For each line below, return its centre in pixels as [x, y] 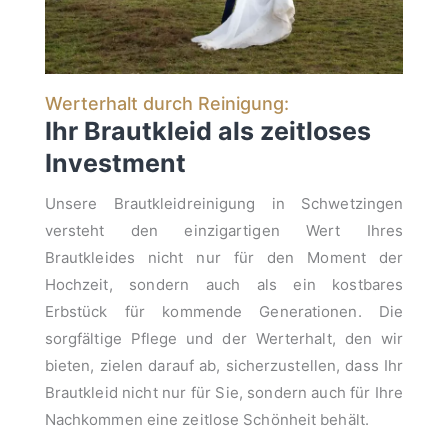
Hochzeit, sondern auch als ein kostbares [224, 284]
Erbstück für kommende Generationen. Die [224, 311]
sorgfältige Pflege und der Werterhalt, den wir [224, 338]
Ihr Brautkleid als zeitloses [207, 131]
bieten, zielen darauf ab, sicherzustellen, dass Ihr [224, 365]
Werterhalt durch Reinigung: [166, 104]
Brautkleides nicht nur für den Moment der [224, 257]
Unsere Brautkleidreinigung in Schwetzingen [224, 203]
